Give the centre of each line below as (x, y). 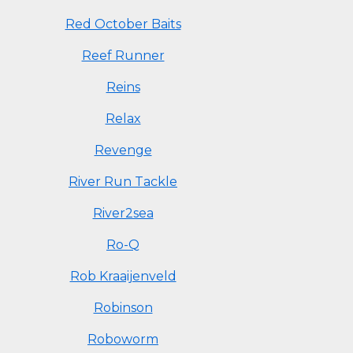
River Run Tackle (123, 182)
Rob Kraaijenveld (123, 276)
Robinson (123, 308)
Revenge (123, 150)
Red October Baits (123, 24)
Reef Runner (123, 56)
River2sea (123, 213)
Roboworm (123, 339)
